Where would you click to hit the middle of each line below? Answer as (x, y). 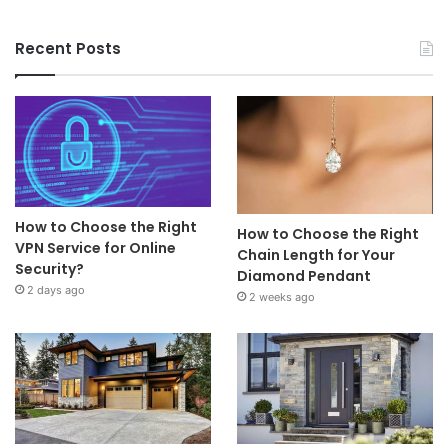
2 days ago (56, 289)
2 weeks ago (281, 296)
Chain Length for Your (315, 254)
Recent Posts (68, 49)
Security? (49, 268)
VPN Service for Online (95, 247)
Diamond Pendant (303, 275)
